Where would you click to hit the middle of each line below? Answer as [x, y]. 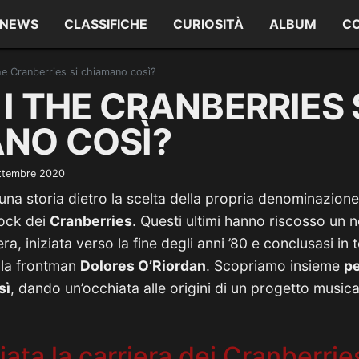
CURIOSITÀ [209, 24]
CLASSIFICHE [106, 24]
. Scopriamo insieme [275, 266]
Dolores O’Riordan [143, 266]
